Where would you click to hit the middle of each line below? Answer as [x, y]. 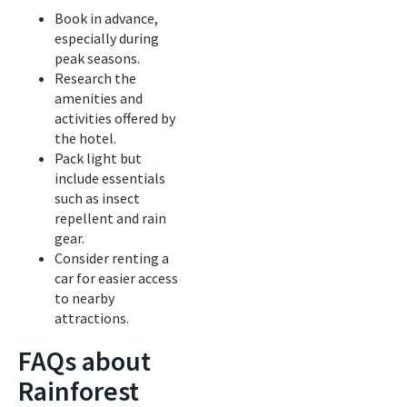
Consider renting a [112, 258]
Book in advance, [106, 18]
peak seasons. [97, 58]
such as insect [97, 198]
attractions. [92, 318]
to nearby [84, 298]
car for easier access [116, 278]
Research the [95, 78]
